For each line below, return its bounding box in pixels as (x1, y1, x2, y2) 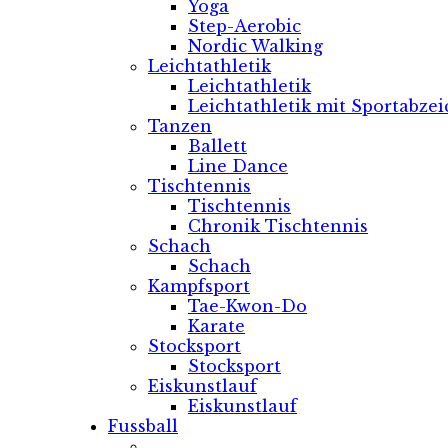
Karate (188, 316, 245, 336)
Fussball (108, 416, 178, 436)
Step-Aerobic (188, 16, 301, 36)
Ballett (188, 136, 247, 156)
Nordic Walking (188, 36, 323, 56)
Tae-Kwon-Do (188, 296, 307, 316)
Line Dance (188, 156, 288, 176)
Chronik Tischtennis (188, 216, 368, 236)
